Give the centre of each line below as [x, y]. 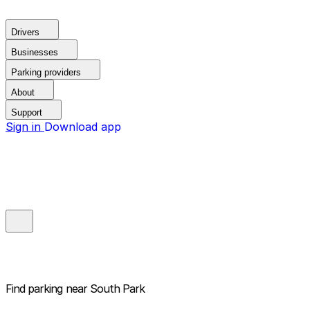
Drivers [25, 32]
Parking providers [46, 72]
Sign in [25, 127]
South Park [117, 289]
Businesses [35, 52]
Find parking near [46, 289]
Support [27, 112]
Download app [83, 127]
